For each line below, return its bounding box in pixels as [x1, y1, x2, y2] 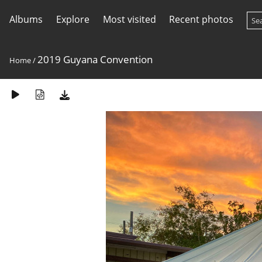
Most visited [102, 13, 156, 26]
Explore [56, 13, 89, 26]
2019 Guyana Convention [37, 53, 153, 66]
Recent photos [169, 13, 234, 26]
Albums [9, 13, 43, 26]
